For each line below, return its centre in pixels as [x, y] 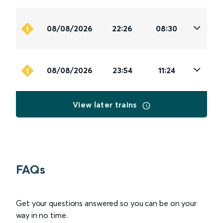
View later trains [106, 105]
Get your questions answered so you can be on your [107, 203]
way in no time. [42, 215]
